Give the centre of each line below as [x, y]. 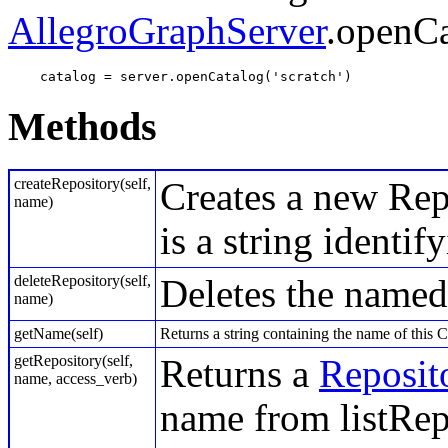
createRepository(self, [82, 183]
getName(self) [58, 333]
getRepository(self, [73, 360]
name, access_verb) [75, 378]
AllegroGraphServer [167, 31]
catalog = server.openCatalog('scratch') [184, 77]
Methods [82, 126]
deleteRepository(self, [82, 280]
